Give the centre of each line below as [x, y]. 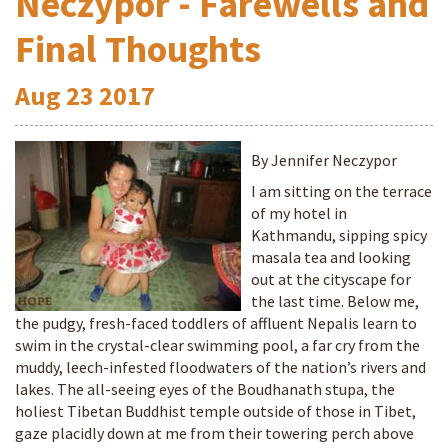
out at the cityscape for [331, 279]
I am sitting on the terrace [341, 191]
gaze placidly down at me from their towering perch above [214, 433]
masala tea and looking [331, 257]
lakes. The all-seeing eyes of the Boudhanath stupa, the [205, 389]
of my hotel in [299, 213]
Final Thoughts [138, 48]
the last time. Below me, [335, 301]
